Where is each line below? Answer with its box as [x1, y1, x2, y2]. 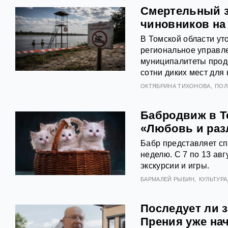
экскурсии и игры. [140, 161, 210, 170]
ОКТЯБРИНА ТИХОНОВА [140, 82, 211, 89]
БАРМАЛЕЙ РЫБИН [140, 176, 195, 182]
